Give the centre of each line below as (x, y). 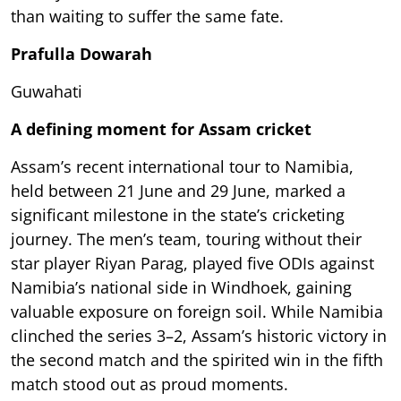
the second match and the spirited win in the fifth (197, 359)
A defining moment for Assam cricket (161, 128)
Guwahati (47, 91)
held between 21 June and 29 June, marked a (178, 190)
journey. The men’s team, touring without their (186, 239)
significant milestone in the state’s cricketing (178, 214)
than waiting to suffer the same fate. (147, 16)
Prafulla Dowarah (81, 53)
